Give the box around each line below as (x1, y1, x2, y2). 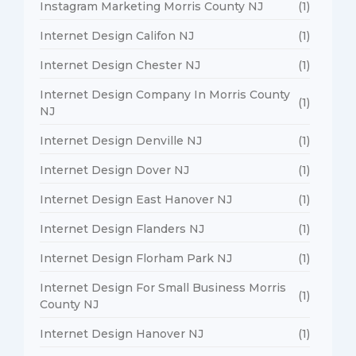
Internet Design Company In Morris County (40, 87, 290, 102)
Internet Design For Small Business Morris (40, 280, 286, 295)
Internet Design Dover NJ (40, 162, 189, 177)
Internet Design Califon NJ (40, 28, 194, 43)
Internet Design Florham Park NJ (40, 250, 232, 265)
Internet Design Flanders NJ (40, 221, 204, 236)
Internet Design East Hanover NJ (40, 192, 232, 207)
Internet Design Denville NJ (40, 133, 202, 148)
